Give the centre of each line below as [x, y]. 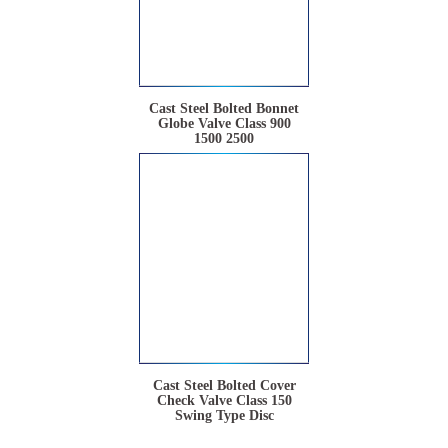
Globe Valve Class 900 [224, 124]
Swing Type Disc [224, 416]
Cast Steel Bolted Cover [224, 386]
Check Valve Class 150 [224, 401]
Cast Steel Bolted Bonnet [224, 109]
